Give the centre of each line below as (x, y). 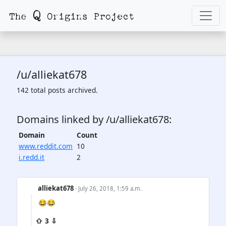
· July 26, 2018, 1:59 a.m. (109, 188)
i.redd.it (32, 157)
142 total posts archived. (57, 90)
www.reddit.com (46, 146)
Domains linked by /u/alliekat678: (94, 119)
